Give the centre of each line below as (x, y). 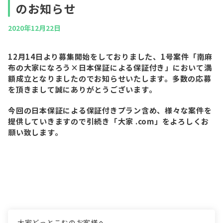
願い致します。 (35, 132)
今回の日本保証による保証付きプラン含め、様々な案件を (110, 110)
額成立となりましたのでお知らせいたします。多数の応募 (110, 78)
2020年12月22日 (34, 28)
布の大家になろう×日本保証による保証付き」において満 (110, 67)
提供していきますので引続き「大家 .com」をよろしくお (109, 121)
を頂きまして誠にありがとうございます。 (82, 89)
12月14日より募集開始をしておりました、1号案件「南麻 (110, 56)
